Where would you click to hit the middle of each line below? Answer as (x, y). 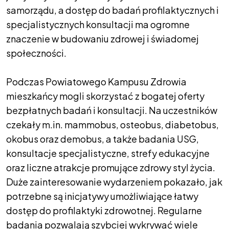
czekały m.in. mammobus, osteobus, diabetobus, (112, 124)
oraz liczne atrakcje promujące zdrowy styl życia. (111, 167)
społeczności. (36, 53)
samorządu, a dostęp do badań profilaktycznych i (112, 10)
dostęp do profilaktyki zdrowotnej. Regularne (104, 210)
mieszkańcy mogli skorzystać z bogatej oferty (105, 96)
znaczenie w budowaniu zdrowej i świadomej (102, 38)
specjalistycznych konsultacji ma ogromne (98, 24)
